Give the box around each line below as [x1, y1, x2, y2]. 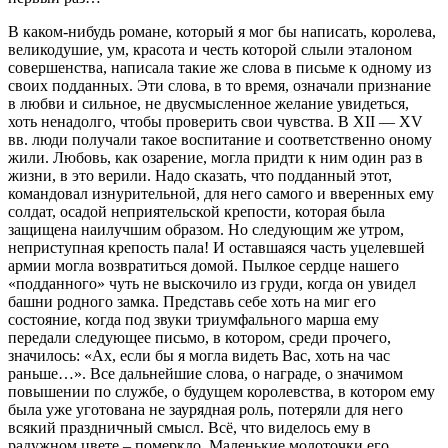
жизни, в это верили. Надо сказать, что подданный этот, [8, 166, 392, 184]
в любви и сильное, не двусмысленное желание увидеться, [8, 94, 409, 112]
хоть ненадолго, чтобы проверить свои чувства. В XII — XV [8, 112, 423, 130]
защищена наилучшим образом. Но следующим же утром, [8, 220, 404, 238]
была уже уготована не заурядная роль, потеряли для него [8, 400, 403, 418]
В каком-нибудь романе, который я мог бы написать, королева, [8, 22, 436, 40]
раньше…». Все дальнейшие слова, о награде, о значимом [8, 364, 403, 382]
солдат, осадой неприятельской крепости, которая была [8, 202, 385, 220]
